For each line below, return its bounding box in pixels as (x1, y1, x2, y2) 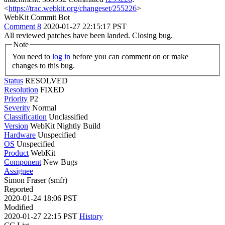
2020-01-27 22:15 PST (4, 211, 79, 220)
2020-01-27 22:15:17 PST (43, 22, 127, 31)
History (79, 211, 103, 220)
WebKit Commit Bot (4, 13, 70, 22)
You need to (12, 52, 52, 61)
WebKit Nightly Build (28, 121, 100, 130)
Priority (4, 94, 28, 103)
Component (4, 157, 41, 166)
